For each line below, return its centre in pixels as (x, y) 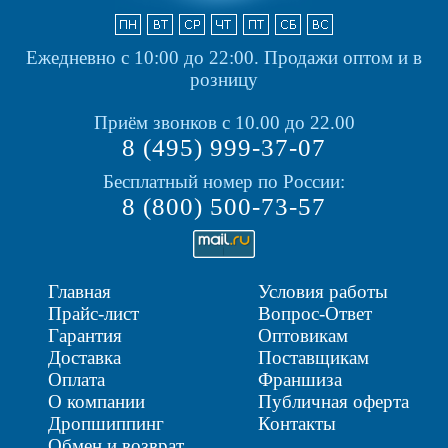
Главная (79, 291)
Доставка (84, 357)
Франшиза (299, 379)
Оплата (76, 379)
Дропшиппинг (106, 423)
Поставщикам (313, 357)
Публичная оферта (333, 401)
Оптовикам (302, 335)
